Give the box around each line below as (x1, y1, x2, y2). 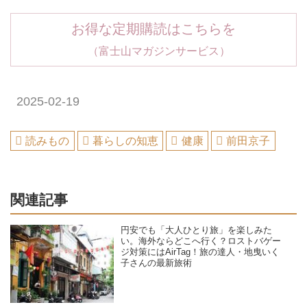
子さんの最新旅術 (121, 258, 193, 269)
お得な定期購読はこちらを (71, 21, 236, 36)
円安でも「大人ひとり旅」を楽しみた (121, 225, 273, 236)
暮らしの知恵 (93, 134, 159, 147)
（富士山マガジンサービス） (77, 44, 230, 57)
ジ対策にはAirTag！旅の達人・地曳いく (121, 247, 280, 258)
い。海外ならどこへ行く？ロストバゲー (121, 236, 282, 247)
